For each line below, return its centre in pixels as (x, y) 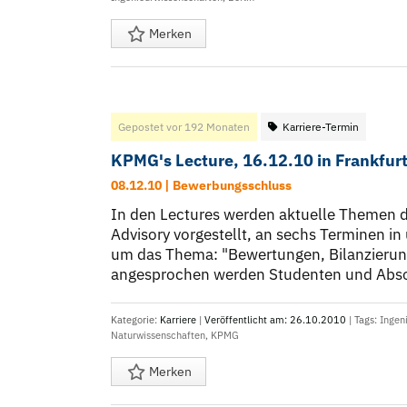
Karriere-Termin (321, 127)
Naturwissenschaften (158, 336)
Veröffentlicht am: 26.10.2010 (275, 320)
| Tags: (363, 320)
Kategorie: (135, 320)
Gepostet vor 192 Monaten (184, 127)
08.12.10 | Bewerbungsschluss (201, 186)
